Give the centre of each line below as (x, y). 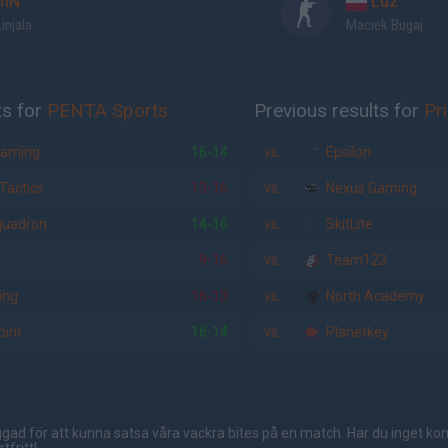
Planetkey (356, 332)
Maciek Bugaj (385, 25)
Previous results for (339, 110)
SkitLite (348, 224)
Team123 (355, 260)
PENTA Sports (107, 110)
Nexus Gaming (370, 188)
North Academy (374, 296)
